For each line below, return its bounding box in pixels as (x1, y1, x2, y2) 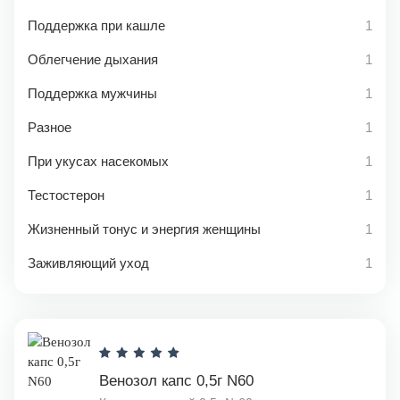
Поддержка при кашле (28, 18, 165, 34)
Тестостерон (28, 187, 104, 204)
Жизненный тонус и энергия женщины (28, 221, 261, 237)
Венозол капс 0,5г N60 (99, 372, 254, 389)
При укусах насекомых (28, 154, 169, 170)
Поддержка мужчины (28, 86, 157, 102)
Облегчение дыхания (28, 52, 158, 68)
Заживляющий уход (28, 255, 149, 271)
